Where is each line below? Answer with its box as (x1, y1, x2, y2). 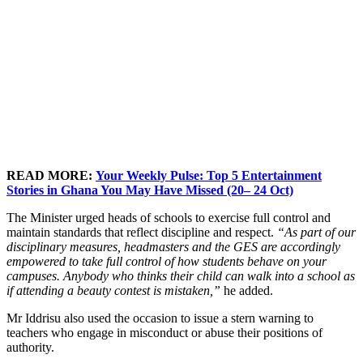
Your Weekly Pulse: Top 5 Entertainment (96, 168, 322, 182)
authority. (6, 340, 54, 354)
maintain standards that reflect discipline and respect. (6, 224, 277, 239)
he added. (220, 283, 273, 297)
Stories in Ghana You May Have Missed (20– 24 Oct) (6, 182, 293, 197)
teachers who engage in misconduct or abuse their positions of (6, 325, 322, 340)
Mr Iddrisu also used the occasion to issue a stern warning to (6, 310, 314, 325)
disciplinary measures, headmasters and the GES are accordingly (6, 239, 340, 254)
